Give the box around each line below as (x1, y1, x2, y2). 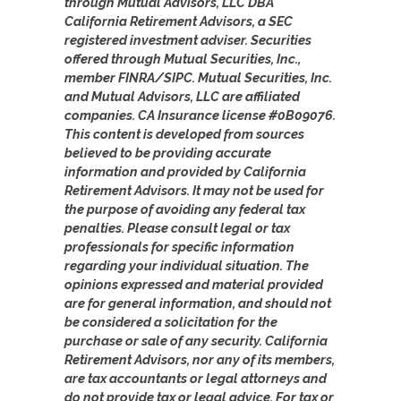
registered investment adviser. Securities (64, 31, 311, 47)
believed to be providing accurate (64, 144, 271, 160)
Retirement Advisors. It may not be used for (64, 182, 324, 198)
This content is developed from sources (64, 125, 304, 141)
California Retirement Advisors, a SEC (64, 13, 293, 29)
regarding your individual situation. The (64, 257, 309, 273)
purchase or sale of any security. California (64, 332, 328, 348)
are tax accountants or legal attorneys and (64, 370, 327, 386)
